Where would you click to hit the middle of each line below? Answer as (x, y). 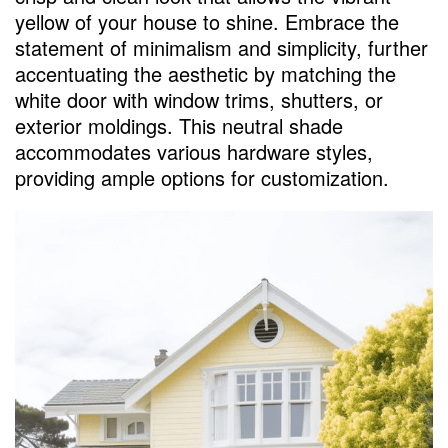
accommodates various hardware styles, (194, 151)
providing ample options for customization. (202, 177)
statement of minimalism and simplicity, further (221, 47)
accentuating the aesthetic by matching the (205, 73)
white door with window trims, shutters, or (199, 99)
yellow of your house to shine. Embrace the (207, 21)
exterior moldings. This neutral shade (179, 125)
